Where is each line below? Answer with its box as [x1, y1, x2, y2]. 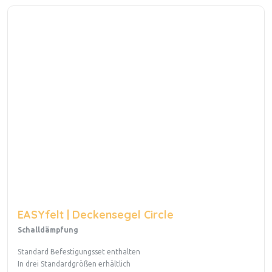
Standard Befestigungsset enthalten [18, 248, 140, 256]
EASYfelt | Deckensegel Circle [18, 208, 174, 222]
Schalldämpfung [18, 226, 78, 234]
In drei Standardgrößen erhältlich [18, 260, 131, 268]
